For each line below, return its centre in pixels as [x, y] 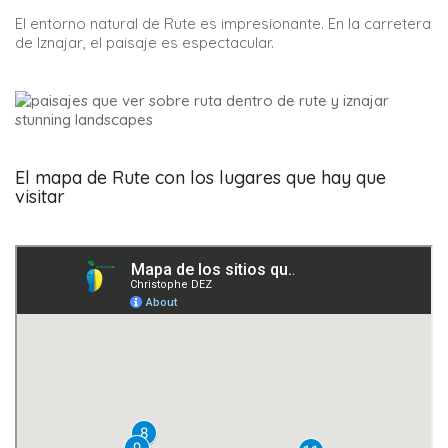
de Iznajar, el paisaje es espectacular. [144, 42]
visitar [40, 196]
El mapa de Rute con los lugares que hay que [200, 177]
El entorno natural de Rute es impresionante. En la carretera [223, 23]
